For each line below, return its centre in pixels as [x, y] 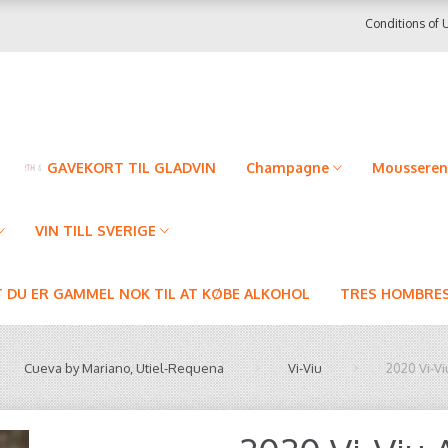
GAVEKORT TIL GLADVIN [131, 167]
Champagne [287, 167]
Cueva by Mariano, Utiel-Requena [124, 368]
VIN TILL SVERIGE [95, 230]
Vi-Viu [305, 368]
